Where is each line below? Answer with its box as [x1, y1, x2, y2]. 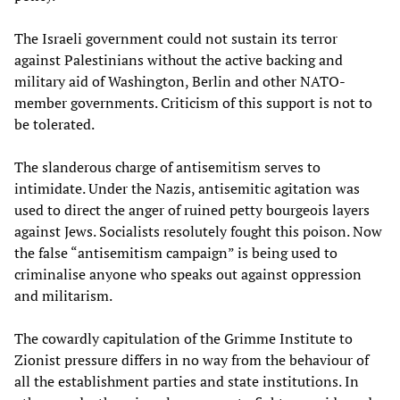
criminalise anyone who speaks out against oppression [14, 263, 362, 284]
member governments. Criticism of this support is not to [14, 92, 372, 112]
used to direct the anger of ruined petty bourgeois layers [14, 199, 370, 220]
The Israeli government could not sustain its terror [14, 28, 337, 48]
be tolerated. [14, 113, 95, 134]
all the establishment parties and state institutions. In [14, 371, 359, 391]
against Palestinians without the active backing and [14, 49, 343, 70]
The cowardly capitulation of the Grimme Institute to [14, 328, 353, 348]
